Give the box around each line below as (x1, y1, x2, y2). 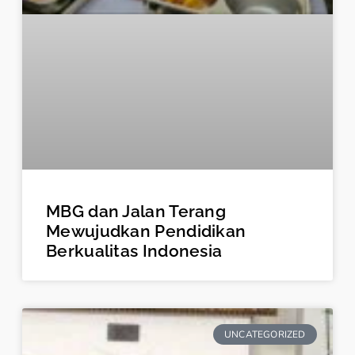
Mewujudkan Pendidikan (46, 220, 246, 241)
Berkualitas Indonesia (46, 240, 223, 261)
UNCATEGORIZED (224, 328, 306, 342)
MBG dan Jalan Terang (46, 200, 227, 221)
